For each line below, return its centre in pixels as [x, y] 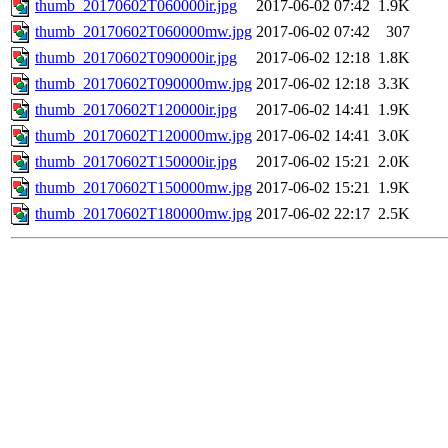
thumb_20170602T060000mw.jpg [143, 32]
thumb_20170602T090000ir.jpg [136, 58]
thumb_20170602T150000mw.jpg [143, 188]
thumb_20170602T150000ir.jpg [136, 162]
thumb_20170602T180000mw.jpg [143, 214]
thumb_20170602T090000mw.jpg [143, 84]
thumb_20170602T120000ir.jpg [136, 110]
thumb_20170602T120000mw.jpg [143, 136]
